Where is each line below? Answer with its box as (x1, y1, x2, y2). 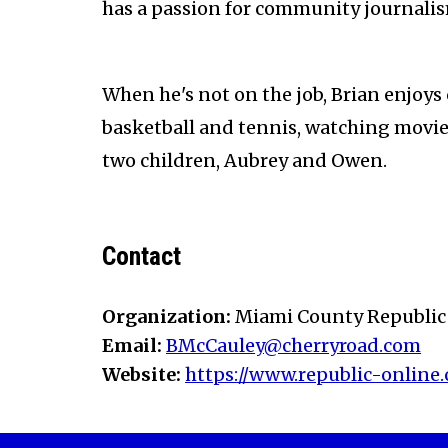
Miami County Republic (235, 305, 446, 329)
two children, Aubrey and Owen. (102, 149, 387, 173)
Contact (102, 241, 181, 272)
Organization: (102, 305, 235, 329)
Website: (102, 363, 185, 387)
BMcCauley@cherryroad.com (166, 334, 421, 358)
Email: (102, 334, 166, 358)
